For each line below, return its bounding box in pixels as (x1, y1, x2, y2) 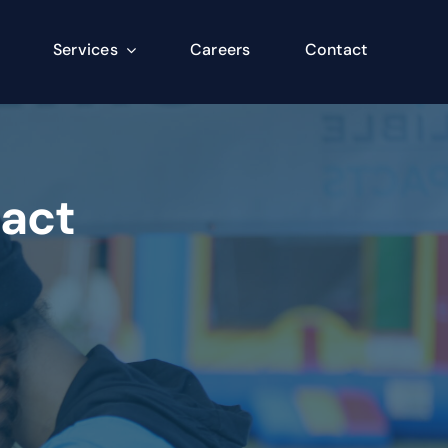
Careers (190, 39, 251, 60)
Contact (304, 39, 368, 60)
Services (52, 39, 118, 60)
